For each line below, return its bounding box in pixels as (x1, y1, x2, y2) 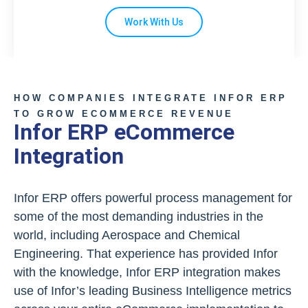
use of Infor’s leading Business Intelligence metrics (14, 284, 291, 298)
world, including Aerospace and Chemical (14, 228, 240, 242)
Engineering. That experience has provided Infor (14, 247, 278, 261)
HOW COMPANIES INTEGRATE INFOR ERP (14, 93, 287, 103)
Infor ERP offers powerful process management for (14, 191, 292, 205)
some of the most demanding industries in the (14, 210, 263, 223)
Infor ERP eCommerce (14, 119, 234, 145)
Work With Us (124, 16, 184, 27)
